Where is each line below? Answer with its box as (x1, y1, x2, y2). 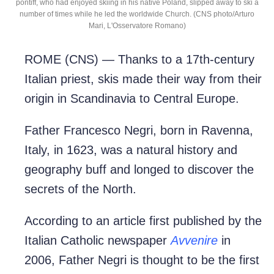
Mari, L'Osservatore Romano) (88, 21, 186, 30)
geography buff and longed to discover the (24, 163, 254, 177)
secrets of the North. (24, 182, 136, 196)
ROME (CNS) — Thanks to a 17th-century (24, 53, 254, 67)
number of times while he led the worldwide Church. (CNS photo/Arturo (20, 9, 254, 18)
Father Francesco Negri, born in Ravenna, (24, 124, 253, 138)
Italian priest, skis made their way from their (24, 72, 262, 86)
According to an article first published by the (24, 214, 262, 228)
